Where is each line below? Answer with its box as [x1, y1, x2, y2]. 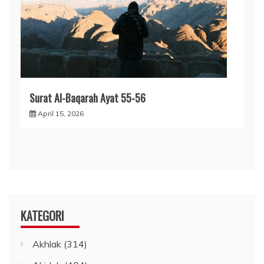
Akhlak [32, 238, 61, 250]
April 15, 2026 [38, 109, 84, 118]
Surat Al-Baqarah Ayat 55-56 [29, 90, 146, 106]
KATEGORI [21, 207, 64, 225]
